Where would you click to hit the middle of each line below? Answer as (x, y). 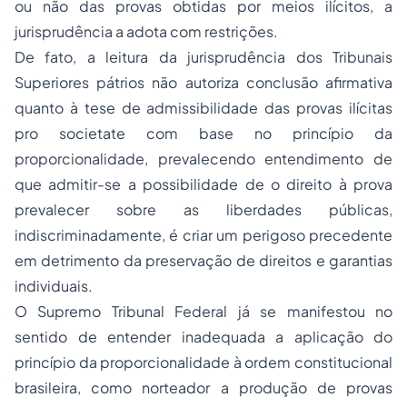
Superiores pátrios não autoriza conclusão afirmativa (203, 82)
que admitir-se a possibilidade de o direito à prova (203, 184)
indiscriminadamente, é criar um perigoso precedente (203, 235)
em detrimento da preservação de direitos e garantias (203, 260)
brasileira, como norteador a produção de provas (203, 387)
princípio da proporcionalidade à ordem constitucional (203, 362)
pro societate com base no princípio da (203, 133)
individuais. (54, 286)
